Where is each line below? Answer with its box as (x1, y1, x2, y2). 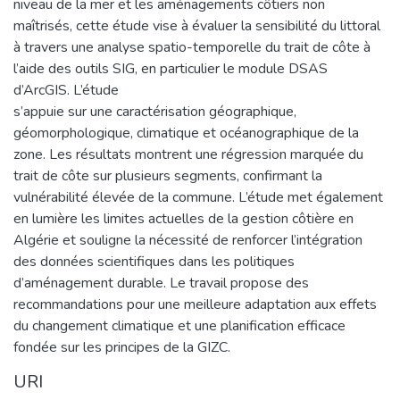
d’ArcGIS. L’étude (13, 79, 119, 100)
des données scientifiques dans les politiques (13, 251, 295, 271)
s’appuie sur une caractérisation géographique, (13, 101, 296, 121)
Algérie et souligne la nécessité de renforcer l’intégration (13, 229, 362, 250)
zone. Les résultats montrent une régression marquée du (13, 144, 363, 164)
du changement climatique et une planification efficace (13, 315, 346, 336)
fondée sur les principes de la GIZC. (13, 337, 230, 357)
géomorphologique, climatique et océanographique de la (13, 122, 359, 143)
